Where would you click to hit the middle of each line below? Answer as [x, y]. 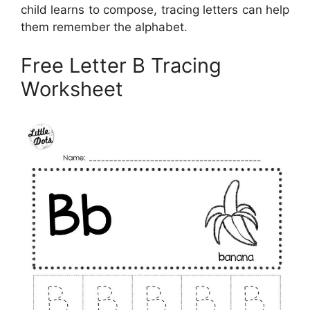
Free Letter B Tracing [121, 65]
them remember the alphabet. [104, 27]
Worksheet [72, 89]
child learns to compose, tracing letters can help [155, 10]
